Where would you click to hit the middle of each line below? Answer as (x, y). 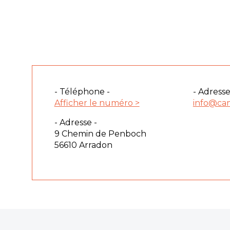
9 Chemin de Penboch (100, 133)
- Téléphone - (82, 91)
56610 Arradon (83, 145)
